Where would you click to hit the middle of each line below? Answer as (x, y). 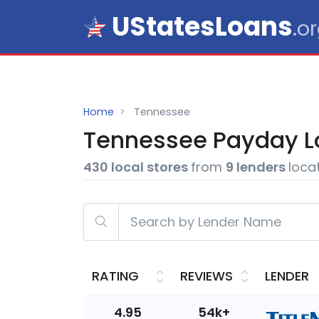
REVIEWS (206, 276)
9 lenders (257, 167)
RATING (115, 276)
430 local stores (137, 167)
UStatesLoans (202, 26)
